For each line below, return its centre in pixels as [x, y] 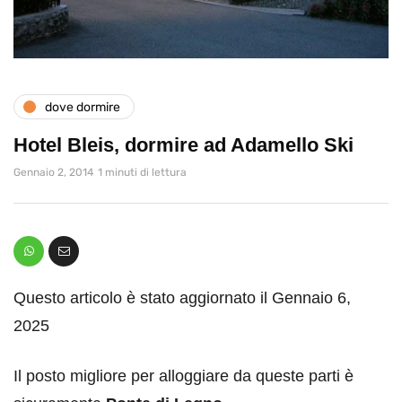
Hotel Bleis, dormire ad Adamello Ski [184, 145]
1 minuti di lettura [142, 173]
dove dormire [83, 107]
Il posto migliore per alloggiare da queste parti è [184, 376]
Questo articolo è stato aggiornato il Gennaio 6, [182, 298]
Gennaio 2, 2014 [53, 173]
